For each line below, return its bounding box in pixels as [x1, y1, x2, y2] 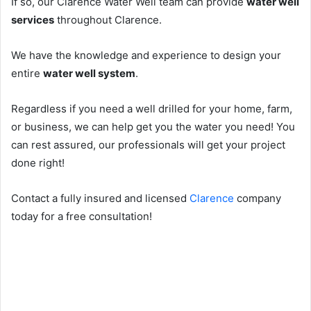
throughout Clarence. [54, 12, 162, 26]
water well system [43, 66, 135, 80]
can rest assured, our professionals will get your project [11, 137, 285, 151]
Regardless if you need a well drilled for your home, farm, [11, 101, 292, 115]
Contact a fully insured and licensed [11, 191, 190, 205]
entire [11, 66, 43, 80]
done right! [11, 155, 65, 169]
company [234, 191, 281, 205]
